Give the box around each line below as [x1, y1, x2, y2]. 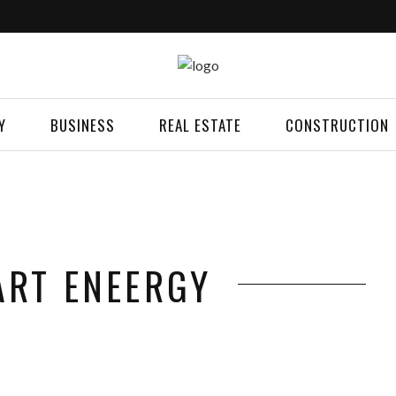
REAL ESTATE [159, 114, 241, 136]
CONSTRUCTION [286, 114, 389, 136]
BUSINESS [50, 114, 115, 136]
